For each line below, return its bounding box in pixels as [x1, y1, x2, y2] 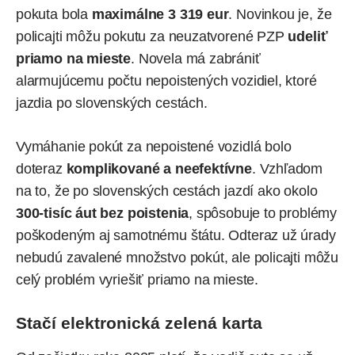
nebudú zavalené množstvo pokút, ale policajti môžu [16, 249, 339, 265]
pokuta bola [16, 6, 92, 22]
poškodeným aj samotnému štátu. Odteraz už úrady [16, 227, 336, 243]
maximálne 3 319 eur [91, 6, 229, 22]
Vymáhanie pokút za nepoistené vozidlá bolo [16, 138, 292, 155]
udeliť [288, 28, 328, 44]
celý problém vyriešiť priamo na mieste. [16, 271, 258, 288]
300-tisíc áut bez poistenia [16, 204, 189, 221]
